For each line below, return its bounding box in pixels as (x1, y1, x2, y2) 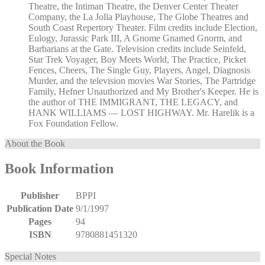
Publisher (21, 190, 59, 201)
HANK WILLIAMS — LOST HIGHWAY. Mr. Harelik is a (28, 108, 254, 118)
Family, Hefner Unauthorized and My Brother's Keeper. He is (28, 86, 258, 97)
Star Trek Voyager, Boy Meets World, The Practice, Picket (28, 54, 246, 65)
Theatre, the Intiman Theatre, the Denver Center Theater (28, 1, 238, 12)
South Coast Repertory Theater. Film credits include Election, (28, 22, 257, 33)
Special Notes (5, 251, 56, 262)
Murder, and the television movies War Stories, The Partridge (28, 76, 256, 86)
